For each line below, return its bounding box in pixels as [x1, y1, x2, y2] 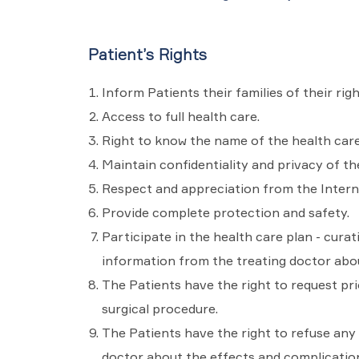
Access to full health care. [101, 107, 260, 124]
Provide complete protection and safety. [101, 204, 349, 220]
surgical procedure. [101, 300, 218, 317]
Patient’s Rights [87, 43, 207, 64]
